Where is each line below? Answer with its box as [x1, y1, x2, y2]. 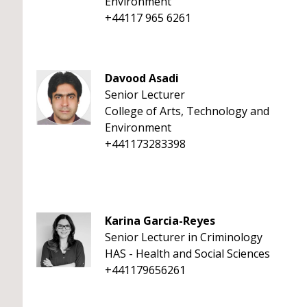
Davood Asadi [105, 71, 179, 86]
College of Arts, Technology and [105, 103, 269, 119]
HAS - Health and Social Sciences [105, 246, 270, 261]
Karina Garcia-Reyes [105, 213, 215, 228]
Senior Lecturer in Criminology [105, 230, 262, 245]
